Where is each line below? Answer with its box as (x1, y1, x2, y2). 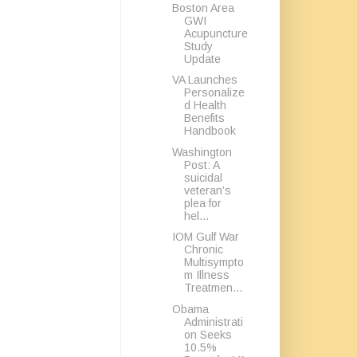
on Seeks (183, 328, 232, 341)
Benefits (183, 112, 225, 124)
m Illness (183, 269, 229, 281)
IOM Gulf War (171, 230, 239, 243)
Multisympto (183, 256, 244, 269)
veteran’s (183, 183, 231, 197)
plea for (183, 196, 222, 210)
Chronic (183, 243, 223, 256)
